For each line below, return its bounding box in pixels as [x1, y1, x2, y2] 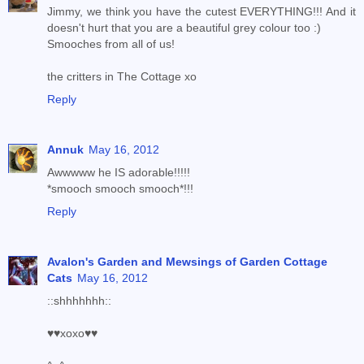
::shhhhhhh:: [47, 294, 111, 308]
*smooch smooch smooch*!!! [47, 182, 193, 196]
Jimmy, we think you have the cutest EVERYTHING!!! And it [47, 5, 356, 19]
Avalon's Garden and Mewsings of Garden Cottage [47, 255, 327, 269]
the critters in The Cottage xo [47, 70, 197, 84]
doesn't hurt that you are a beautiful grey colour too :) [47, 21, 321, 35]
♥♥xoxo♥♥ [47, 327, 97, 340]
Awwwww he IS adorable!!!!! [47, 166, 190, 180]
